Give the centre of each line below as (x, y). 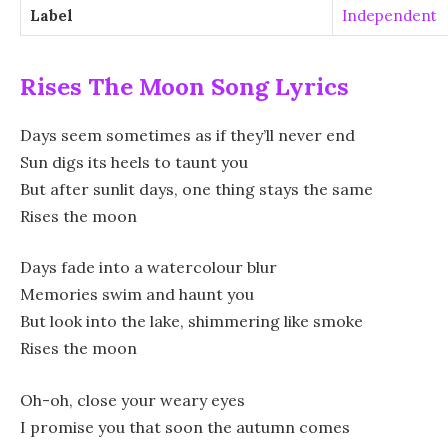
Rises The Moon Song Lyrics (184, 86)
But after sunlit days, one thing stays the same (196, 188)
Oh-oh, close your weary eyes (132, 399)
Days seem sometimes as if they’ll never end (187, 134)
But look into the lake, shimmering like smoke (191, 321)
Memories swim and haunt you (137, 294)
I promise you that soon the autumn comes (185, 426)
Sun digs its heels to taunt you (134, 161)
